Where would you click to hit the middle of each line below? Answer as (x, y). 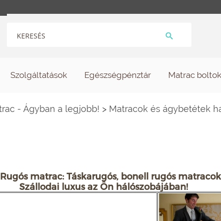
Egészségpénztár (117, 75)
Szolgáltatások (38, 75)
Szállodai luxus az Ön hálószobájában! (105, 186)
